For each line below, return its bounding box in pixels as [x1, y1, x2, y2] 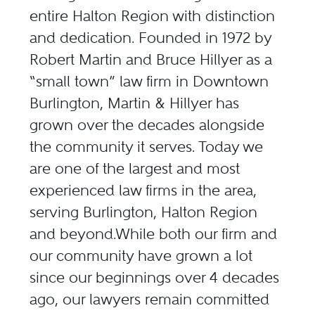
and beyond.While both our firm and [30, 225, 278, 243]
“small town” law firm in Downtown [30, 72, 269, 91]
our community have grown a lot [30, 247, 253, 265]
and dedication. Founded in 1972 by [30, 29, 272, 47]
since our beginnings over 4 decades [30, 269, 280, 287]
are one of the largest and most [30, 160, 240, 178]
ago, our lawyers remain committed [30, 290, 270, 309]
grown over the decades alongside [30, 116, 265, 134]
